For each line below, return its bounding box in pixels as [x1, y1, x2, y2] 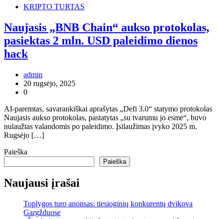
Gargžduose [23, 208, 61, 217]
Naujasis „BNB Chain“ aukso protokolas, [4, 21, 209, 34]
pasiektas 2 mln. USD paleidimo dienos [4, 34, 197, 47]
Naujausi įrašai [4, 176, 80, 189]
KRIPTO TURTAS [23, 2, 85, 11]
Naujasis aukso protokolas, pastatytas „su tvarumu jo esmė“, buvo [4, 113, 206, 122]
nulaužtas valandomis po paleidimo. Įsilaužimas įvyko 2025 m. [4, 122, 197, 131]
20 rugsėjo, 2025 [23, 79, 75, 88]
